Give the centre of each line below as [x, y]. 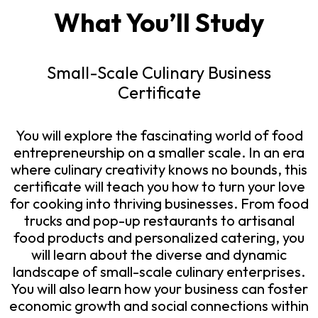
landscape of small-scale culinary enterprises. [159, 271]
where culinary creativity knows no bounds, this [159, 169]
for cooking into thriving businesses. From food [159, 203]
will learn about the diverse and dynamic [159, 254]
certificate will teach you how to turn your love [159, 186]
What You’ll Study [159, 22]
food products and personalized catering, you [159, 237]
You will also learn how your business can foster [159, 288]
